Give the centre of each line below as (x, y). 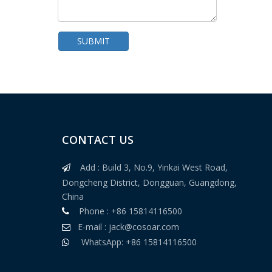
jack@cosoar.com (144, 227)
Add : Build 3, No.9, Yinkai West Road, (154, 167)
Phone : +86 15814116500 (125, 211)
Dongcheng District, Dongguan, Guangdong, (149, 182)
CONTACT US (97, 140)
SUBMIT (93, 41)
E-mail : (93, 227)
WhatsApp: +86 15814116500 (133, 242)
